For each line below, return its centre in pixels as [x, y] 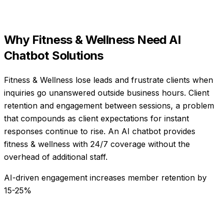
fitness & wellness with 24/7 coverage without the [97, 144]
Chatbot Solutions [54, 55]
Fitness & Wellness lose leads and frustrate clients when [109, 80]
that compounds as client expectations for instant [96, 118]
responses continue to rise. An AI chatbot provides [100, 131]
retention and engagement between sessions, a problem [109, 105]
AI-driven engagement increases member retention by [105, 177]
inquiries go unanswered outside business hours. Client [107, 92]
